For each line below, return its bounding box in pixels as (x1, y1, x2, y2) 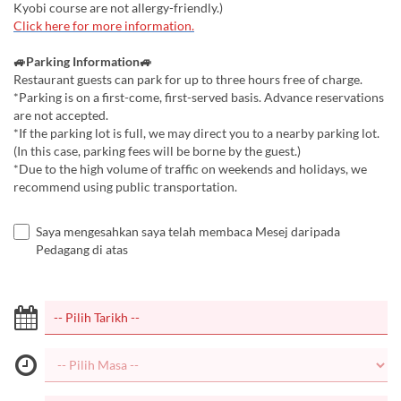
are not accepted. (13, 107, 108, 123)
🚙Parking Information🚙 (13, 54, 152, 69)
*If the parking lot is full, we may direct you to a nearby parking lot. (13, 125, 380, 141)
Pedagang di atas (36, 242, 128, 257)
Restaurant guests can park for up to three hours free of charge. (13, 72, 363, 87)
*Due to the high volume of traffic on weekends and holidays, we (13, 161, 367, 176)
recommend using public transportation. (13, 179, 237, 194)
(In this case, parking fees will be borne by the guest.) (13, 143, 301, 158)
